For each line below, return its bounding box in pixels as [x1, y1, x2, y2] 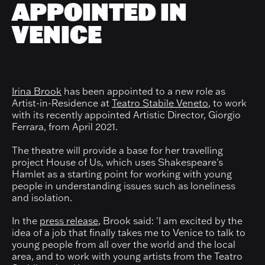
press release [40, 214, 98, 227]
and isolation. [12, 191, 72, 203]
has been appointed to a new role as [62, 85, 225, 98]
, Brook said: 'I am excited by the [98, 214, 243, 227]
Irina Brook [12, 85, 62, 98]
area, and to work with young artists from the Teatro [12, 250, 243, 262]
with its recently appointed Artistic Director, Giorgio [12, 109, 241, 121]
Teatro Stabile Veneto [112, 97, 208, 109]
